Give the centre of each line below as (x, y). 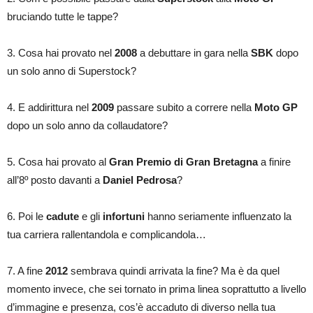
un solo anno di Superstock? (72, 71)
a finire (274, 162)
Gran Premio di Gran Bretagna (183, 162)
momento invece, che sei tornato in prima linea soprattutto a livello (156, 289)
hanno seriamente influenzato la (218, 216)
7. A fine (26, 271)
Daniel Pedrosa (140, 180)
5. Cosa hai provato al (58, 162)
